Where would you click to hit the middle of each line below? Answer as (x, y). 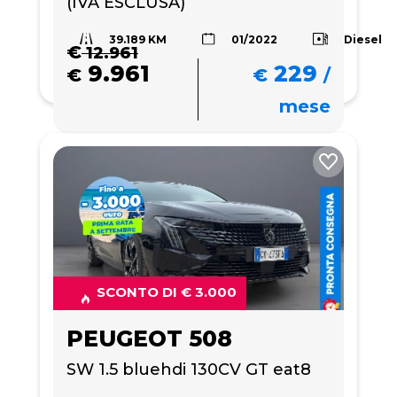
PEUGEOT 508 (149, 338)
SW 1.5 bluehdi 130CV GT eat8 (189, 369)
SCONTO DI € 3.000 (167, 292)
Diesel (363, 39)
